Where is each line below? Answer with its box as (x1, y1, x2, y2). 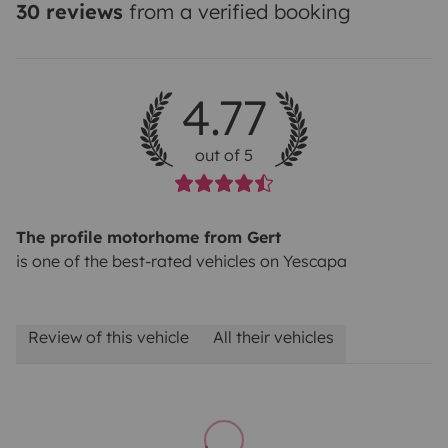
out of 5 (194, 144, 253, 165)
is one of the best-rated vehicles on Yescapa (16, 250, 347, 271)
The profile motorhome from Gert (16, 226, 281, 247)
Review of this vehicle (28, 326, 189, 347)
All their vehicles (213, 326, 334, 347)
